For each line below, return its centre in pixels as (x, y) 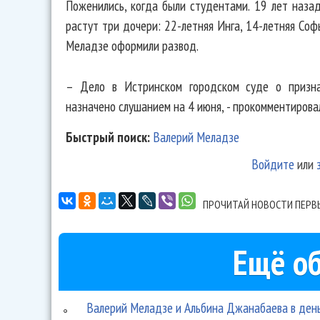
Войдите (272, 164)
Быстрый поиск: (109, 137)
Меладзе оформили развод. (132, 45)
